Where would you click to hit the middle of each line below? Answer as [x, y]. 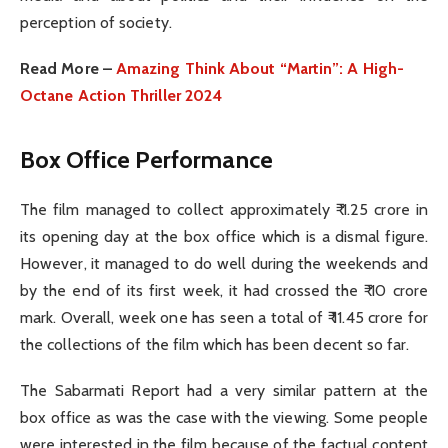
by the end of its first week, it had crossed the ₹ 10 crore [224, 290]
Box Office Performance [146, 159]
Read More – [66, 69]
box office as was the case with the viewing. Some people [224, 417]
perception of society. [96, 23]
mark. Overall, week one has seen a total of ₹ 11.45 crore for [224, 317]
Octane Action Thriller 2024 [121, 96]
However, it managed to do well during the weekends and [224, 263]
